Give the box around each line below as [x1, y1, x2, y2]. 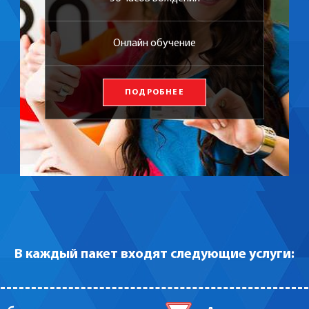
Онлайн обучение [113, 38, 196, 50]
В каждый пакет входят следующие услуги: [14, 248, 295, 262]
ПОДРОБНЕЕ [125, 88, 184, 97]
